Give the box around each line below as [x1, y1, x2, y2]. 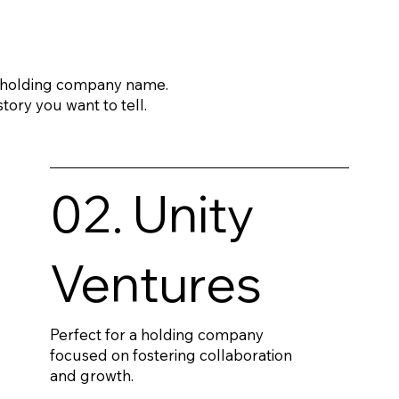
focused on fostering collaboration [50, 345, 293, 364]
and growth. [50, 365, 134, 385]
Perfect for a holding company [50, 324, 265, 344]
